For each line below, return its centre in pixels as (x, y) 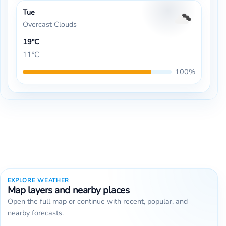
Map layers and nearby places (68, 190)
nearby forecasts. (35, 213)
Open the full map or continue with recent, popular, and (97, 202)
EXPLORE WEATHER (38, 180)
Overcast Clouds (49, 24)
